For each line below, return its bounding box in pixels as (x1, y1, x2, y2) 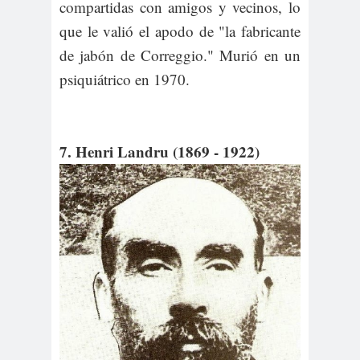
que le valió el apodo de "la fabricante (59, 21, 301, 42)
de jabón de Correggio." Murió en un (59, 45, 301, 66)
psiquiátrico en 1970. (59, 69, 190, 90)
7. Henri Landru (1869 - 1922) (59, 141, 260, 163)
